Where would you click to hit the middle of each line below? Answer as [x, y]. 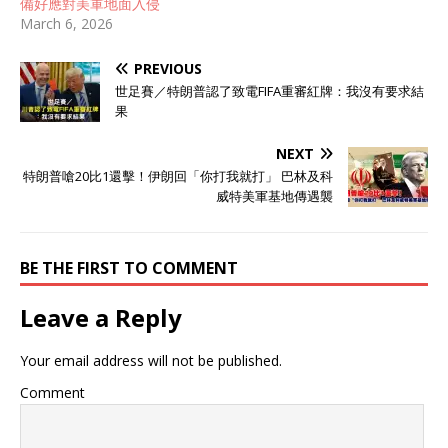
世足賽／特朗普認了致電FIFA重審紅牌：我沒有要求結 [269, 91]
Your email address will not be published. [151, 361]
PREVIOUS [168, 69]
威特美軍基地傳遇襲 [274, 196]
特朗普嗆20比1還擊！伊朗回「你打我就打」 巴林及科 [178, 176]
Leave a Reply [101, 318]
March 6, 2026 [66, 24]
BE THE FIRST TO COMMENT [129, 268]
